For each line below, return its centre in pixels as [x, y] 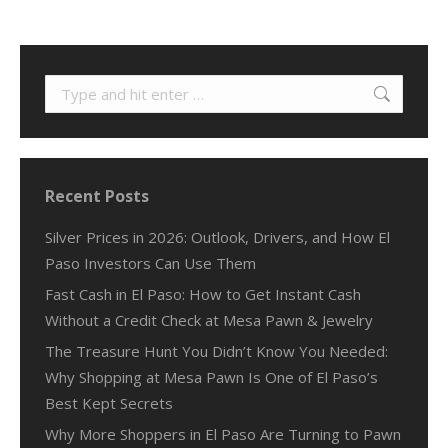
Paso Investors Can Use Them [150, 263]
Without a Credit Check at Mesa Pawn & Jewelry [209, 320]
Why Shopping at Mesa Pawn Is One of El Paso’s [211, 377]
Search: [68, 87]
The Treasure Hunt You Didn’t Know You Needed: [216, 351]
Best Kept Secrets [109, 403]
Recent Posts [97, 196]
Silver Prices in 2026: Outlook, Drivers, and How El [217, 237]
